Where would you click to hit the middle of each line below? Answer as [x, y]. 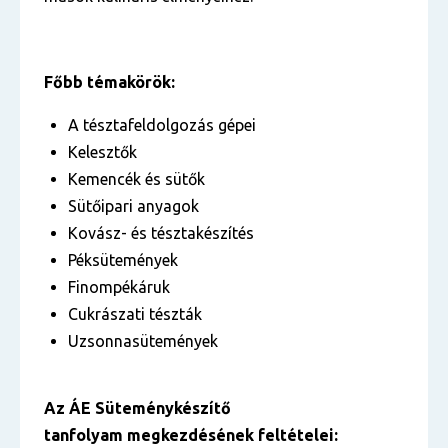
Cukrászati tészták [135, 314]
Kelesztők [104, 152]
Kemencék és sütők [138, 179]
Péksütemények [123, 260]
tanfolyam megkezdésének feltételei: [191, 435]
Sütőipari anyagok [133, 206]
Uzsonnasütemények [143, 341]
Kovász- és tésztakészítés [161, 233]
